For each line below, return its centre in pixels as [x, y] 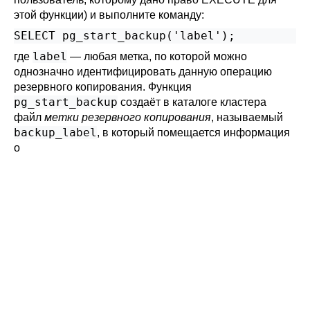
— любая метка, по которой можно [157, 56]
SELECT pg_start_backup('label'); [125, 36]
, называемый [247, 117]
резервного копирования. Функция [103, 87]
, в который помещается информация [193, 133]
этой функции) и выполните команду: [109, 15]
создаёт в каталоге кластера [192, 102]
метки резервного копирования [128, 117]
